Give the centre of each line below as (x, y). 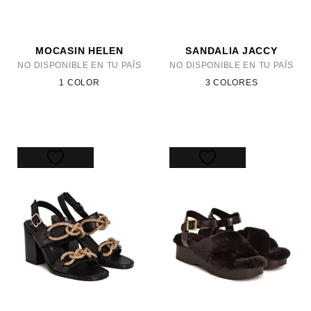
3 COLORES (232, 83)
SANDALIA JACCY (232, 51)
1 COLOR (79, 83)
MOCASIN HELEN (79, 51)
